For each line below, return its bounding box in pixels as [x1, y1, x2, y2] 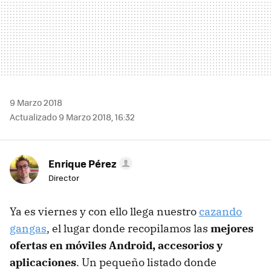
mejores [211, 221, 253, 235]
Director [48, 171, 79, 183]
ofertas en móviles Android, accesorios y [10, 238, 223, 252]
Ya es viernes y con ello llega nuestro [10, 204, 199, 218]
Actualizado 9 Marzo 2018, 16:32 [10, 110, 135, 123]
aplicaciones [10, 255, 76, 269]
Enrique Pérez [48, 155, 117, 171]
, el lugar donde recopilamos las [47, 221, 211, 235]
